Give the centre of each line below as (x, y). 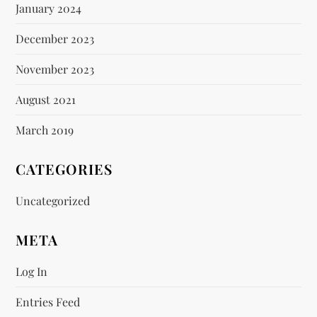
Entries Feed (48, 301)
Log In (32, 271)
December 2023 (55, 38)
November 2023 (55, 69)
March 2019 (45, 129)
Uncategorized (53, 200)
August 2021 (46, 99)
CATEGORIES (64, 168)
